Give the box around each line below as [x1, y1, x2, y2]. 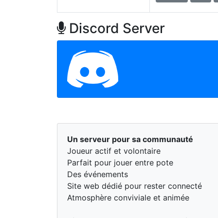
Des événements [67, 169, 128, 179]
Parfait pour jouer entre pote [67, 158, 173, 167]
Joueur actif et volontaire [67, 146, 161, 156]
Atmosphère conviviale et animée [67, 193, 189, 202]
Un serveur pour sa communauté [67, 134, 193, 144]
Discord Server [66, 20, 165, 36]
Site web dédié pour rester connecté [67, 181, 202, 191]
